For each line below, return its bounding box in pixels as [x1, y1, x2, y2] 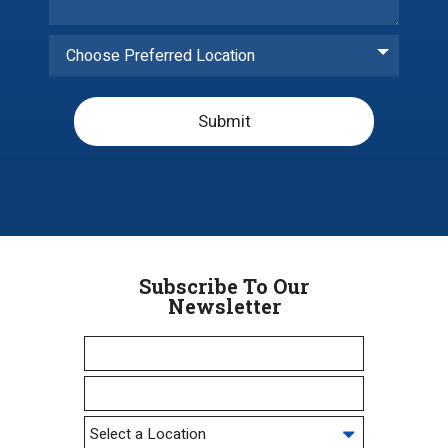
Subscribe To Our [139, 273, 309, 300]
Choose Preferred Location [66, 44, 255, 69]
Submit [197, 109, 251, 135]
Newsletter [167, 293, 281, 320]
